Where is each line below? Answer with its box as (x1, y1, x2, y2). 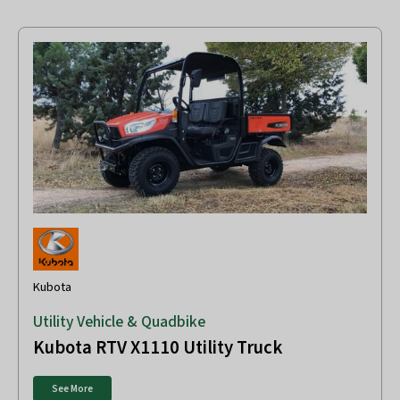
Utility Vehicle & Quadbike (33, 311, 205, 334)
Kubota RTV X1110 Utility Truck (33, 335, 282, 362)
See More (51, 381, 93, 396)
